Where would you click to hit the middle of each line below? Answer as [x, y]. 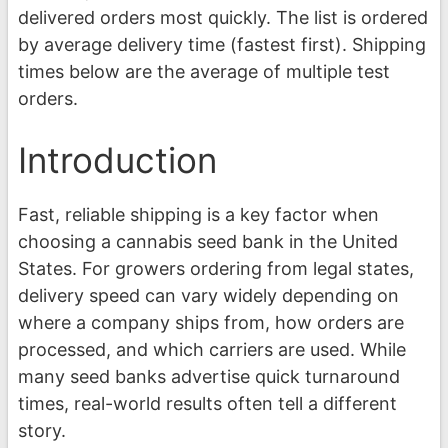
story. [42, 431]
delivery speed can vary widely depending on [208, 296]
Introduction [117, 160]
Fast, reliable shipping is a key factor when [198, 215]
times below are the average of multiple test [204, 72]
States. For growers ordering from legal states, [216, 269]
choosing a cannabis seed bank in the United [208, 242]
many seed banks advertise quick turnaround [209, 377]
